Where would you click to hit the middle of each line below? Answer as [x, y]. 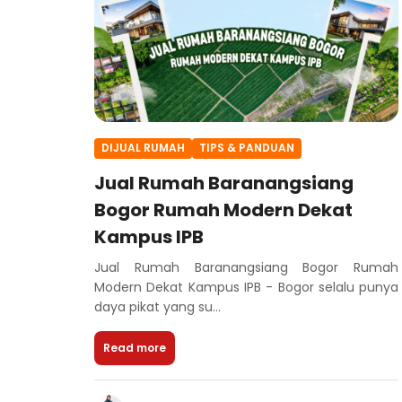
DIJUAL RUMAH [143, 148]
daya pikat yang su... [157, 306]
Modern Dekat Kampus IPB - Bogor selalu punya [247, 287]
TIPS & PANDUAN [247, 148]
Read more [135, 347]
